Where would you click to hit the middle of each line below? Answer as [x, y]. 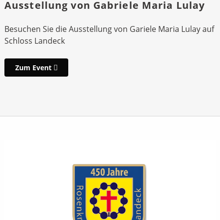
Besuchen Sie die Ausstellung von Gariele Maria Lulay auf [109, 29]
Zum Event [34, 67]
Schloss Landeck [34, 41]
